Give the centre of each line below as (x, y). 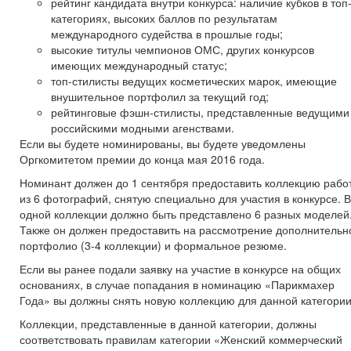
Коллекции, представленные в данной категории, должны (168, 323)
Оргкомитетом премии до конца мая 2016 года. (142, 159)
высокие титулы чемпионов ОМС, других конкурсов (183, 49)
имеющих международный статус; (139, 65)
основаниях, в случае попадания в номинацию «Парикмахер (177, 284)
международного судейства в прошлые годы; (167, 33)
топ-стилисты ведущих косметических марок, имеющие (194, 80)
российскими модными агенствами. (143, 127)
